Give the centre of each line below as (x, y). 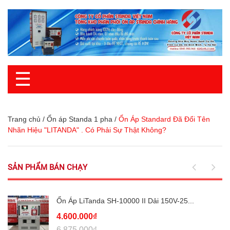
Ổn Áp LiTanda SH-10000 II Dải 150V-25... (125, 201)
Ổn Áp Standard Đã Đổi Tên (164, 119)
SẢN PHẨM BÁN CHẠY (47, 168)
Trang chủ (24, 119)
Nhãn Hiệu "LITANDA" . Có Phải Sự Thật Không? (87, 130)
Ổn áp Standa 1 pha (80, 119)
